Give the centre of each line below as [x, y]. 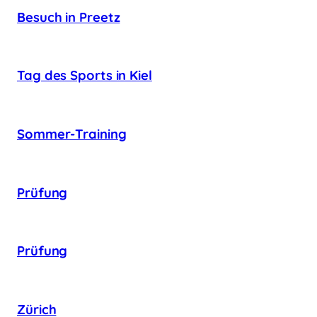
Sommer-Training [72, 134]
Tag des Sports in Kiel [85, 76]
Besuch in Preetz [69, 17]
